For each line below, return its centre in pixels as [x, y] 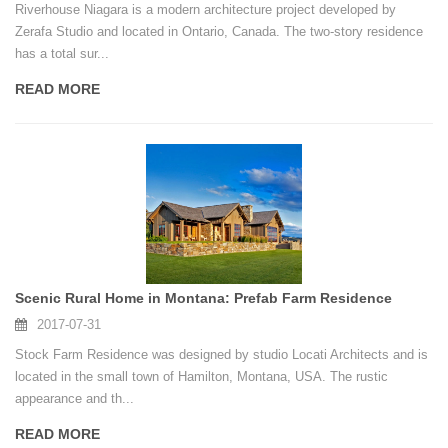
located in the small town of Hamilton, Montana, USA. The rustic [201, 377]
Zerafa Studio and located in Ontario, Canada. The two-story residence [219, 32]
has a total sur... [62, 54]
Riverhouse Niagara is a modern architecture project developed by [205, 10]
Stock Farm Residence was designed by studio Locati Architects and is [221, 355]
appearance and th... [74, 399]
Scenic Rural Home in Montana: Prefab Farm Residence [203, 298]
